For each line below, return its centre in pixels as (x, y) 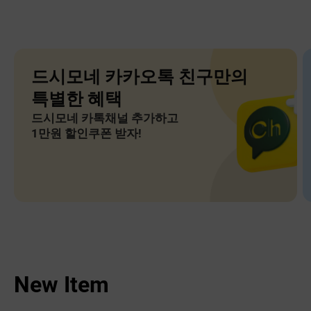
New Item (61, 284)
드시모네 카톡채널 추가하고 (104, 118)
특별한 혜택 (76, 99)
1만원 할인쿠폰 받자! (86, 133)
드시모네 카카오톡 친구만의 (139, 76)
